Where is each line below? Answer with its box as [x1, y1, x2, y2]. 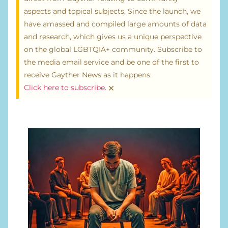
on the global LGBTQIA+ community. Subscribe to [24, 45, 202, 54]
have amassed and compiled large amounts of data [24, 19, 207, 29]
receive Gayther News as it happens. [24, 70, 152, 80]
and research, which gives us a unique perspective [24, 32, 202, 42]
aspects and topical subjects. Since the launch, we [24, 7, 201, 16]
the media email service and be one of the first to [24, 58, 199, 67]
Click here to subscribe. [24, 83, 106, 93]
